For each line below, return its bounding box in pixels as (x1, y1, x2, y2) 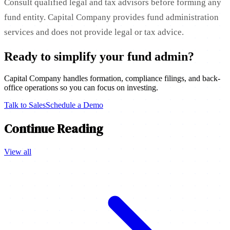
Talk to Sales (4, 101, 46, 110)
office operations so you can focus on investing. (4, 83, 158, 92)
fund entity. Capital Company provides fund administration (4, 12, 219, 23)
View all (4, 147, 31, 157)
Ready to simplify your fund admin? (4, 50, 194, 64)
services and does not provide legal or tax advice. (4, 27, 184, 37)
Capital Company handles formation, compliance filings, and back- (4, 74, 220, 83)
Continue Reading (4, 120, 103, 138)
